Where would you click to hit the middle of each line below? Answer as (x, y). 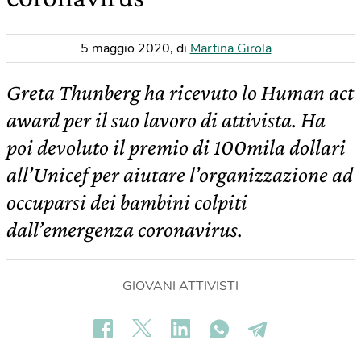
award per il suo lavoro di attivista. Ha (166, 120)
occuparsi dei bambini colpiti (127, 202)
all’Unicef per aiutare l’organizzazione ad (180, 174)
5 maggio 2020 (125, 48)
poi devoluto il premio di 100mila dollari (176, 147)
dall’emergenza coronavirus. (124, 229)
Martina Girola (230, 48)
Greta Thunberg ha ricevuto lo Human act (180, 92)
